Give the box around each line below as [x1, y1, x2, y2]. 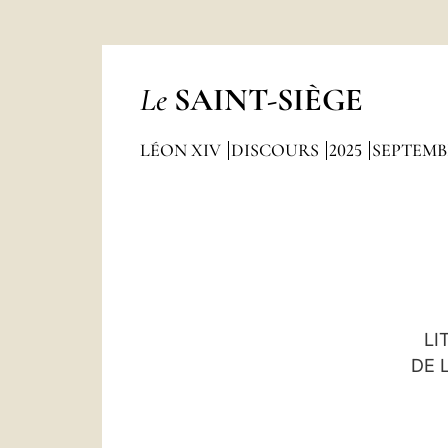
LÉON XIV [139, 139, 225, 161]
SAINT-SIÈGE [173, 80, 363, 119]
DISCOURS [230, 139, 323, 161]
